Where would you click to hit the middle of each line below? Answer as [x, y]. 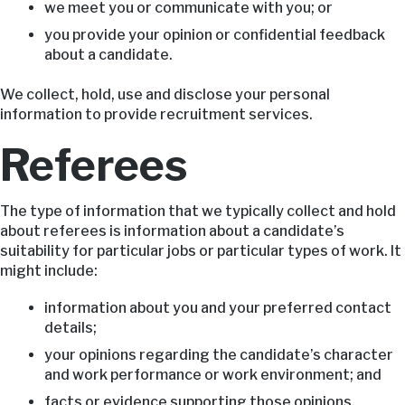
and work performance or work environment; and [212, 374]
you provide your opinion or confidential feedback [214, 34]
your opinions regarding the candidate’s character [218, 354]
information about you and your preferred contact [217, 307]
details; [70, 327]
